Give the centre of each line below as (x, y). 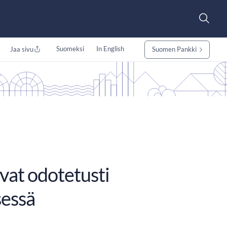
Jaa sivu (22, 49)
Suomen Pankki (174, 49)
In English (110, 49)
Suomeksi (70, 49)
